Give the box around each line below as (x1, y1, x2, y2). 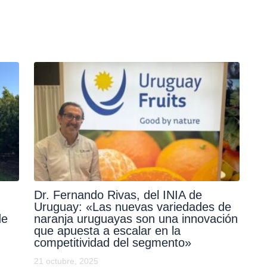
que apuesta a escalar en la (33, 224, 181, 238)
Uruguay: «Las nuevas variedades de (33, 200, 231, 214)
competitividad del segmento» (33, 236, 191, 250)
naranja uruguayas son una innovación (33, 212, 238, 226)
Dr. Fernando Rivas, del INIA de (33, 188, 202, 202)
